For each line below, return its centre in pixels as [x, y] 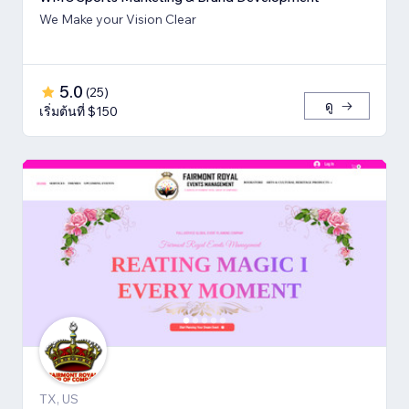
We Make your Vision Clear [118, 19]
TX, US [59, 399]
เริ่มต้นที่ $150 [79, 111]
